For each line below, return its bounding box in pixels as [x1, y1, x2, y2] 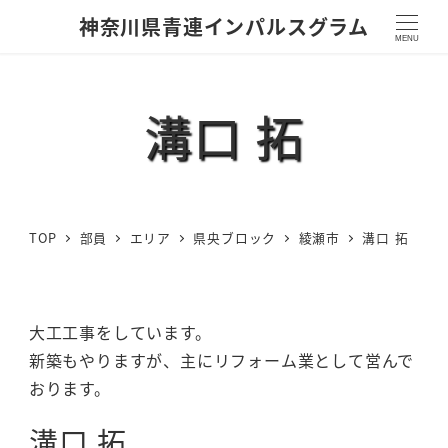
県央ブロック [193, 228, 277, 248]
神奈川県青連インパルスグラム [78, 11, 370, 41]
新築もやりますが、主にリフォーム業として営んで [28, 347, 415, 372]
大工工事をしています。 [28, 319, 212, 344]
